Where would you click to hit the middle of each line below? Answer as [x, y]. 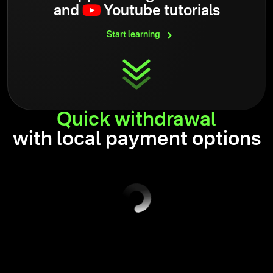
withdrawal [165, 120]
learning [144, 35]
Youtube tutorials [160, 12]
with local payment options [136, 140]
